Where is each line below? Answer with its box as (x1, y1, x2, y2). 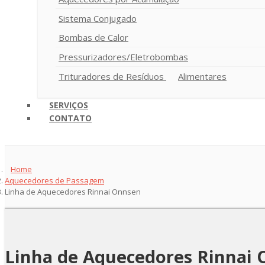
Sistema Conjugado (59, 12, 137, 24)
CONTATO (49, 112, 92, 124)
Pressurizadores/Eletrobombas (59, 50, 188, 63)
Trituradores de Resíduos (59, 70, 166, 82)
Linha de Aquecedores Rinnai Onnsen (5, 186, 141, 197)
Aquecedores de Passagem (5, 174, 104, 186)
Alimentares (178, 70, 227, 82)
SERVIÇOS (49, 99, 88, 111)
